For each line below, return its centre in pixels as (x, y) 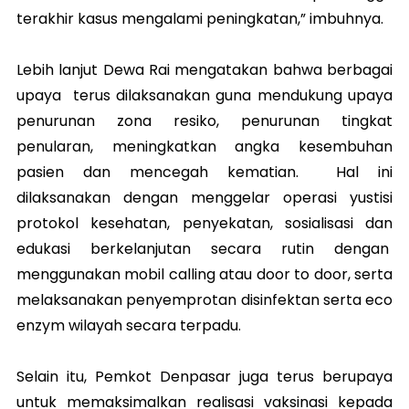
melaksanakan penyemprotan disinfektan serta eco (204, 300)
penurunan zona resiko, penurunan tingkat (204, 121)
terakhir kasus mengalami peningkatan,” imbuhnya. (200, 19)
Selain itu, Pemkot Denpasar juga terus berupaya (204, 377)
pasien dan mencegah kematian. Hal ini (204, 173)
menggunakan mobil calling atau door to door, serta (204, 275)
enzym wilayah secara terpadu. (129, 326)
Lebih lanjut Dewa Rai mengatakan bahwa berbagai (204, 70)
